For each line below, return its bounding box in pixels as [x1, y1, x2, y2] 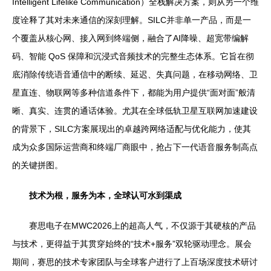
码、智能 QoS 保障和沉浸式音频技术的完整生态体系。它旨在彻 [12, 51, 254, 61]
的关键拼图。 [12, 160, 63, 170]
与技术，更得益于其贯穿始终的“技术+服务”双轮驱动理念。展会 [12, 238, 252, 249]
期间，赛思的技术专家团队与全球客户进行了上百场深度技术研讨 [12, 256, 258, 267]
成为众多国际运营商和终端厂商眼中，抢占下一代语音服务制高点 [12, 142, 258, 152]
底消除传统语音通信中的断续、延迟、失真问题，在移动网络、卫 [12, 69, 258, 79]
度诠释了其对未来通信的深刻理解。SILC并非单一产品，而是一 [12, 15, 251, 25]
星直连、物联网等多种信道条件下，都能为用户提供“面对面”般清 [12, 87, 255, 97]
